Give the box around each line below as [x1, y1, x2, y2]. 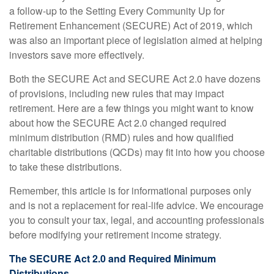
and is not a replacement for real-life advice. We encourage [9, 198, 264, 212]
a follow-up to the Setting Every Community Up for [9, 3, 224, 18]
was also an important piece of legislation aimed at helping [9, 32, 262, 47]
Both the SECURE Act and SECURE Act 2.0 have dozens [9, 71, 261, 86]
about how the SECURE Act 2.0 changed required [9, 115, 226, 130]
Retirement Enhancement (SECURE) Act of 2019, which [9, 18, 253, 32]
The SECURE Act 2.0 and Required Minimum [9, 251, 216, 265]
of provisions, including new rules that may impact [9, 86, 224, 100]
